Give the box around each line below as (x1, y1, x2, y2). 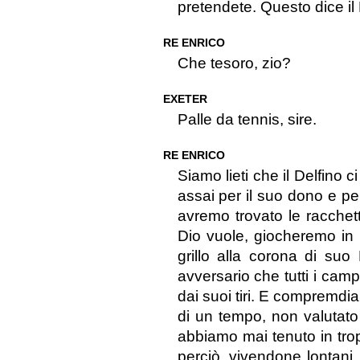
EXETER (162, 92, 207, 106)
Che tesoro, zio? (177, 55, 291, 72)
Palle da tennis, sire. (177, 111, 317, 129)
